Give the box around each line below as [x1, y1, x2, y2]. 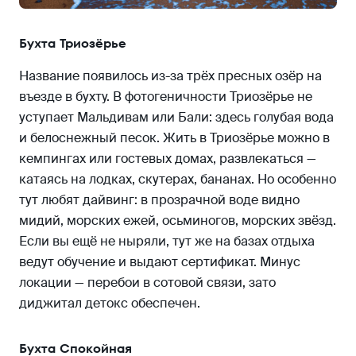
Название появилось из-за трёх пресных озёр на [19, 67, 322, 84]
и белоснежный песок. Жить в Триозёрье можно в [19, 129, 330, 146]
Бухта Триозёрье [19, 33, 126, 52]
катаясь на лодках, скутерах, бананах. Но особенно [19, 170, 336, 188]
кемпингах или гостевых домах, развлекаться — [19, 149, 316, 167]
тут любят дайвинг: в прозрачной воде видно [19, 191, 300, 208]
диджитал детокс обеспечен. [19, 294, 200, 311]
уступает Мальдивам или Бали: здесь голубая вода [19, 108, 334, 126]
